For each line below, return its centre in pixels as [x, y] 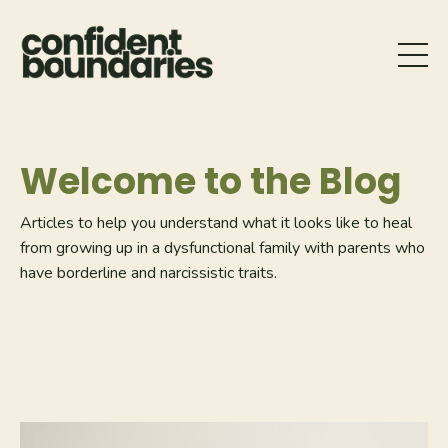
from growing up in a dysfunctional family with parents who [222, 247]
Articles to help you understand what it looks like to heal [216, 222]
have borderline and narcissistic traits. [148, 272]
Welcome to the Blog [210, 181]
